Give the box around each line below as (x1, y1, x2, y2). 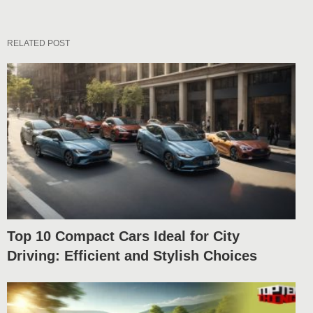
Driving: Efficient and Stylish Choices (7, 248, 257, 263)
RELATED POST (7, 38, 70, 48)
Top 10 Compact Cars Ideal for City (7, 228, 240, 244)
